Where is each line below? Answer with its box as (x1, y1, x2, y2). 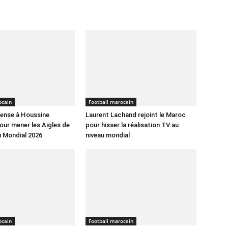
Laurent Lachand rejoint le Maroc (85, 111, 186, 119)
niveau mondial (85, 131, 130, 139)
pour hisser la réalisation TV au (85, 121, 179, 129)
